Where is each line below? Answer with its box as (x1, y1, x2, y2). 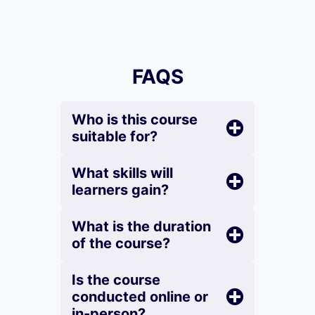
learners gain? (72, 181, 169, 198)
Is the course (72, 271, 160, 288)
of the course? (72, 235, 170, 252)
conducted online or (72, 288, 208, 305)
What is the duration (72, 218, 211, 235)
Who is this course (72, 111, 198, 128)
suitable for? (72, 128, 157, 145)
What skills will (72, 165, 173, 181)
